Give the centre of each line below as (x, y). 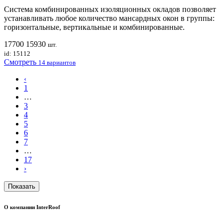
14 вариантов (57, 63)
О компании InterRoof (32, 207)
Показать (22, 187)
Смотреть (21, 62)
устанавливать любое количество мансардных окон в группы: (109, 18)
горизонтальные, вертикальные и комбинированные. (94, 27)
